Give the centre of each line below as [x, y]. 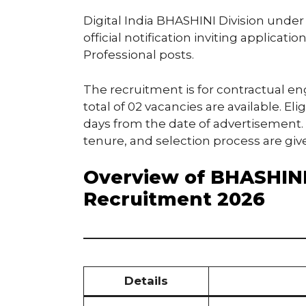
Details [146, 281]
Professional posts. [139, 55]
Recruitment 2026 [174, 199]
